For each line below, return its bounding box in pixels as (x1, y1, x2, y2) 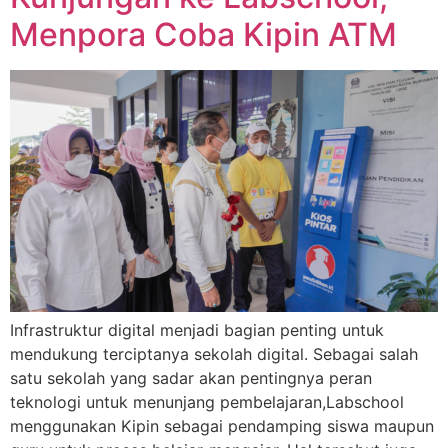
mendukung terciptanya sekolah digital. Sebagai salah (10, 343, 418, 364)
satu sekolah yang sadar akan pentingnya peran (10, 367, 372, 388)
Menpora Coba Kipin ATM (10, 15, 397, 55)
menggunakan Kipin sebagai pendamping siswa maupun (10, 415, 434, 436)
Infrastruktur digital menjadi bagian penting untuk (10, 319, 384, 340)
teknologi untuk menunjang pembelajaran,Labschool (10, 391, 404, 412)
